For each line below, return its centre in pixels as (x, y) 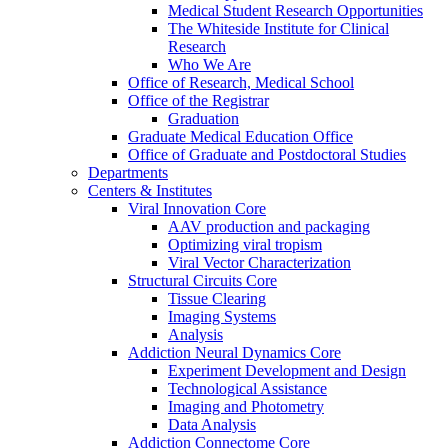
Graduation (203, 119)
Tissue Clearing (217, 299)
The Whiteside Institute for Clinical (278, 29)
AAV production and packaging (269, 227)
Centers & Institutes (150, 191)
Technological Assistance (247, 389)
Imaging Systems (222, 317)
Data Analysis (212, 425)
